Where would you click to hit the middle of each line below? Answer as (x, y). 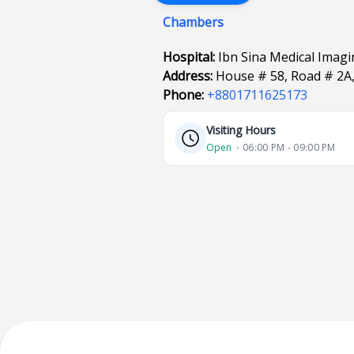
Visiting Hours (241, 130)
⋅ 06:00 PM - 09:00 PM (286, 147)
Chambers (194, 22)
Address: (190, 76)
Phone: (185, 95)
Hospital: (191, 57)
